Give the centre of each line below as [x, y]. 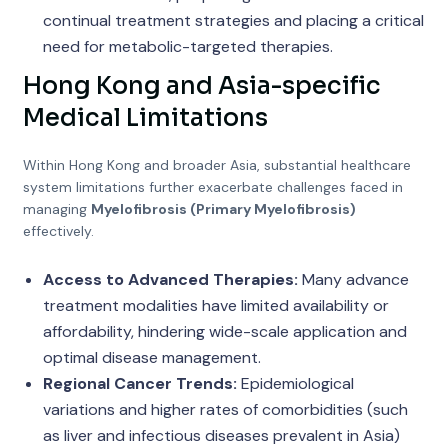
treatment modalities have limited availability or [215, 305]
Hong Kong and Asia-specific [201, 86]
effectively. [58, 231]
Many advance [353, 279]
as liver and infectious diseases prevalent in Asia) [221, 435]
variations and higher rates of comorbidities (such [225, 409]
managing [56, 209]
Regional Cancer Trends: [139, 383]
